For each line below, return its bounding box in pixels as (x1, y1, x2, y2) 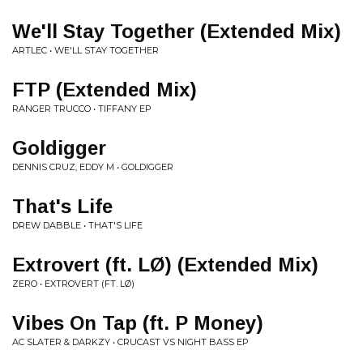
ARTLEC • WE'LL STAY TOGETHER (12, 45, 159, 56)
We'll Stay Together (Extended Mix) (12, 20, 341, 42)
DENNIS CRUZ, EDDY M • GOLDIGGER (12, 161, 173, 173)
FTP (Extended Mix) (12, 79, 197, 100)
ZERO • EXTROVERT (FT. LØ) (12, 278, 135, 289)
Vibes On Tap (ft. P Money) (12, 312, 263, 334)
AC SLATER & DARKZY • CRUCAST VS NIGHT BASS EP (12, 336, 249, 348)
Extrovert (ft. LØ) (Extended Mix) (12, 254, 318, 275)
